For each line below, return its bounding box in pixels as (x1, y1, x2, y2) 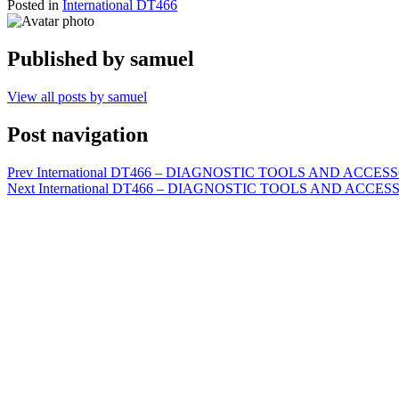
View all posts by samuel (7, 88, 147, 104)
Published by (7, 46, 130, 70)
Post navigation (7, 122, 148, 146)
